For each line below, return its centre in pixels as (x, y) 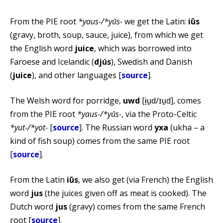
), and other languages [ (77, 75)
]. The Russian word (117, 127)
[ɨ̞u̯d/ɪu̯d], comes (170, 100)
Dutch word (33, 206)
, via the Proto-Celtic (159, 114)
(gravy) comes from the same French (136, 206)
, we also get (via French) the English (146, 179)
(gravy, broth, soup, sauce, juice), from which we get (107, 35)
